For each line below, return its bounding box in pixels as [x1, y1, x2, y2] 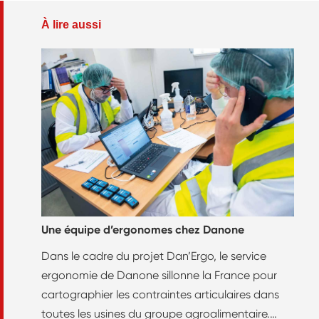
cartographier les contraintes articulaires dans [41, 287, 279, 301]
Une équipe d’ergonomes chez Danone [41, 222, 244, 236]
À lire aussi [41, 18, 101, 31]
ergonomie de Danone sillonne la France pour [41, 268, 277, 282]
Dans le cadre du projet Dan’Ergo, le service [41, 249, 266, 263]
